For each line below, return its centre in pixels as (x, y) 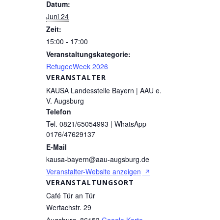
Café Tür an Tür (71, 195)
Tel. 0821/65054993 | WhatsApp (96, 124)
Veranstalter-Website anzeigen (94, 171)
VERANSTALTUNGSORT (90, 182)
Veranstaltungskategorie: (88, 54)
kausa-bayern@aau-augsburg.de (98, 159)
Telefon (59, 111)
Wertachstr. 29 (69, 207)
